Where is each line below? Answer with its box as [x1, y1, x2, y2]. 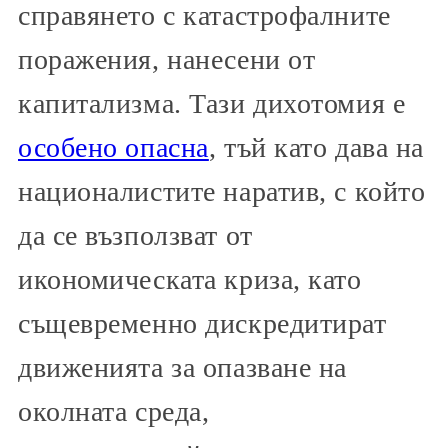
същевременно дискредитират [18, 308, 387, 339]
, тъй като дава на [208, 132, 424, 163]
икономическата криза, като [18, 264, 362, 295]
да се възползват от [18, 220, 253, 251]
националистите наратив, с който [18, 176, 426, 207]
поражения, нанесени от [18, 44, 316, 75]
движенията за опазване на [18, 352, 347, 383]
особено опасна [18, 132, 209, 163]
